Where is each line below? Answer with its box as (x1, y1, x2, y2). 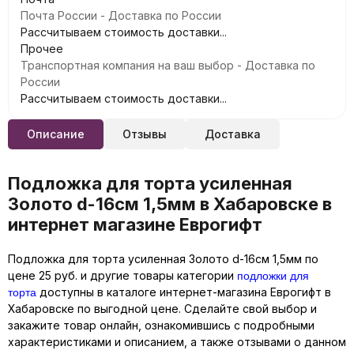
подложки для (237, 267, 309, 283)
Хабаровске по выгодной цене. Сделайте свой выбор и (8, 302, 317, 315)
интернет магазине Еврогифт (8, 214, 262, 235)
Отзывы (122, 127, 167, 141)
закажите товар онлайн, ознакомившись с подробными (8, 318, 314, 332)
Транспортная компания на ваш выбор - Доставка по (21, 58, 315, 72)
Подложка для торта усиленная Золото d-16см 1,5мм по (8, 252, 318, 265)
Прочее (21, 42, 63, 55)
